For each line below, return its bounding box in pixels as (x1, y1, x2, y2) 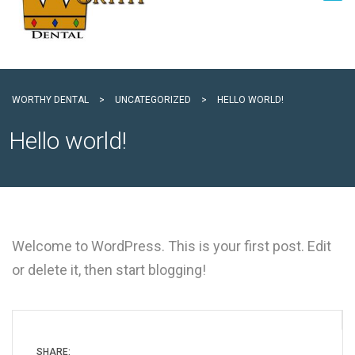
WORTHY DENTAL (12, 94, 91, 105)
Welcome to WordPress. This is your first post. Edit (12, 238, 331, 254)
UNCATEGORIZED (115, 94, 191, 105)
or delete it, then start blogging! (12, 261, 206, 278)
